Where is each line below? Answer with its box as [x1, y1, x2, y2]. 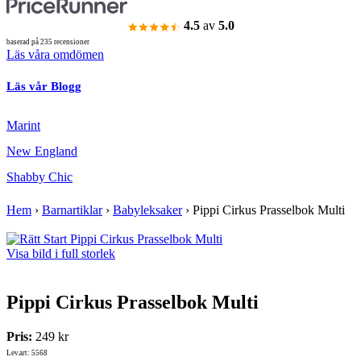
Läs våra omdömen [6, 48, 104, 62]
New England [6, 144, 77, 159]
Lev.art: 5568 [6, 349, 48, 358]
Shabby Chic [6, 170, 73, 185]
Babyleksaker [113, 203, 182, 218]
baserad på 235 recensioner [6, 38, 89, 47]
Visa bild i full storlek [6, 247, 115, 261]
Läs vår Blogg [6, 80, 81, 93]
